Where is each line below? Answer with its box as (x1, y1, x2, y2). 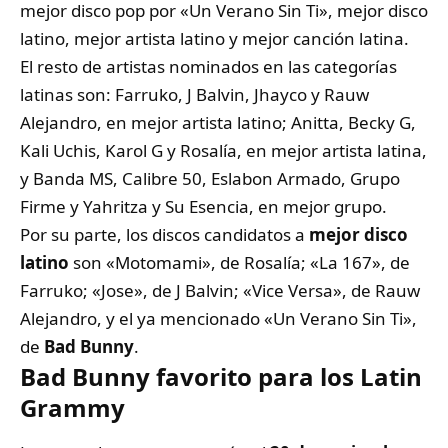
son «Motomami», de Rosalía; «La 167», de (69, 250, 410, 274)
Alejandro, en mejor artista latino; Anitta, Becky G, (20, 110, 416, 134)
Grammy (20, 390, 125, 424)
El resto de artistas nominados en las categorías (20, 54, 397, 78)
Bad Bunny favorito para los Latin (20, 359, 422, 393)
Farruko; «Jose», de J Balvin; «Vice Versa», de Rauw (20, 278, 420, 302)
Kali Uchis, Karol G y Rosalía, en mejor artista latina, (20, 138, 427, 162)
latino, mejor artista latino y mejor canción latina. (20, 26, 409, 50)
